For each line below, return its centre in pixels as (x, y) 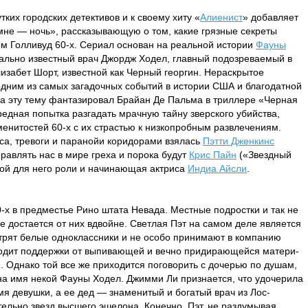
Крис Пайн (213, 155)
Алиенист (221, 17)
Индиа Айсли (217, 168)
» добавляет (271, 17)
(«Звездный (264, 155)
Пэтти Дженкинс (239, 141)
